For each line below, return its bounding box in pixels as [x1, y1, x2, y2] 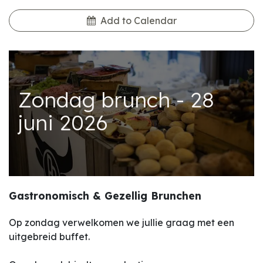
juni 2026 [18, 109, 108, 136]
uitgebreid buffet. [9, 231, 92, 242]
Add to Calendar [100, 15, 177, 26]
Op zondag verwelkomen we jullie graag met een [9, 217, 234, 228]
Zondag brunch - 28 [18, 86, 214, 113]
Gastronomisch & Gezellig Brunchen [9, 189, 201, 202]
